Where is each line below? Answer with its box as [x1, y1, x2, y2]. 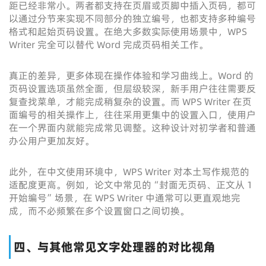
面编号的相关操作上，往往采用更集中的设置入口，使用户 [9, 108, 256, 121]
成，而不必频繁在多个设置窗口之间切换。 [9, 204, 189, 217]
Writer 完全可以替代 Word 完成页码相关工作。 [9, 38, 208, 51]
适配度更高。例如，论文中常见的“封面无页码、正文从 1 [9, 178, 252, 191]
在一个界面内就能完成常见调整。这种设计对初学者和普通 [9, 121, 256, 134]
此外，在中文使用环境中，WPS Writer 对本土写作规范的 [9, 165, 249, 178]
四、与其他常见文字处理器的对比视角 [14, 239, 216, 255]
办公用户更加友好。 [9, 134, 94, 147]
